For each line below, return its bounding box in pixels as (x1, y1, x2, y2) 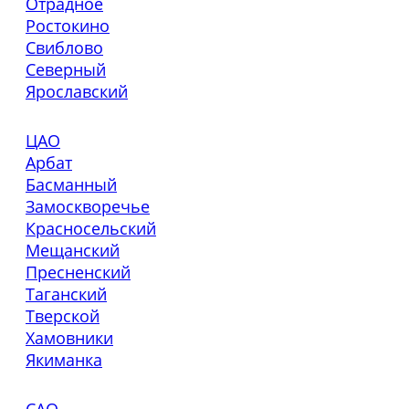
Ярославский (26, 79, 128, 102)
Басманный (26, 173, 117, 195)
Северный (26, 58, 106, 80)
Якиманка (26, 348, 102, 371)
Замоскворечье (26, 194, 150, 217)
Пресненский (26, 260, 131, 283)
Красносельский (26, 216, 156, 239)
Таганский (26, 282, 107, 305)
